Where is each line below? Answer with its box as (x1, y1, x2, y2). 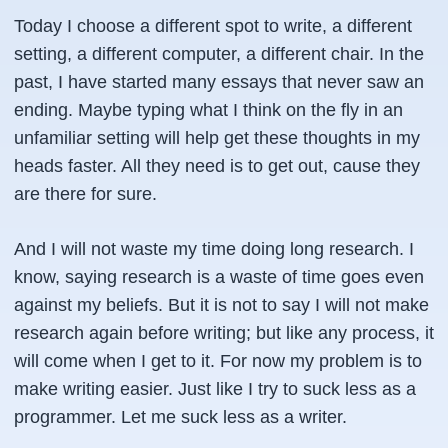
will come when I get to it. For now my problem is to (14, 351, 422, 371)
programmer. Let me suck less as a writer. (14, 407, 347, 427)
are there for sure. (14, 184, 157, 204)
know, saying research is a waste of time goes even (14, 267, 424, 287)
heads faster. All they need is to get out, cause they (14, 156, 420, 176)
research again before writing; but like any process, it (14, 323, 434, 343)
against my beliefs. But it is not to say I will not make (14, 295, 429, 315)
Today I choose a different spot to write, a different (14, 16, 412, 36)
